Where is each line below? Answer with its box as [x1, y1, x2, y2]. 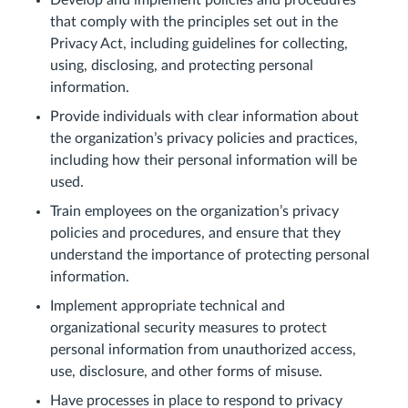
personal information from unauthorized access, [50, 342, 356, 357]
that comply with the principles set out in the [50, 15, 338, 29]
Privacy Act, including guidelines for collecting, [50, 36, 348, 51]
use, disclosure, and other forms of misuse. [50, 364, 322, 379]
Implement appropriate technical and [50, 299, 285, 313]
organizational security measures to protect [50, 321, 327, 335]
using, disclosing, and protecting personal [50, 58, 313, 73]
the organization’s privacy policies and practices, [50, 131, 358, 146]
